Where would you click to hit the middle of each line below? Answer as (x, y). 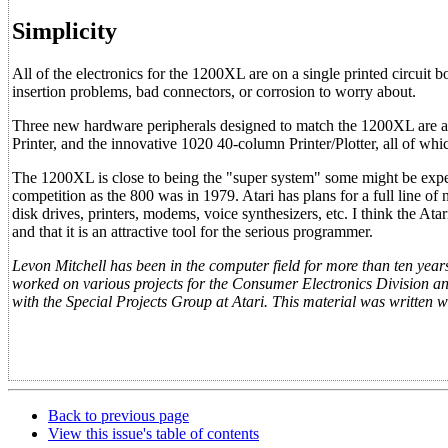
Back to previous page (118, 415)
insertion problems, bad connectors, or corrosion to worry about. (214, 91)
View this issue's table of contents (153, 433)
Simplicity (64, 31)
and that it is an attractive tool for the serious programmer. (192, 231)
